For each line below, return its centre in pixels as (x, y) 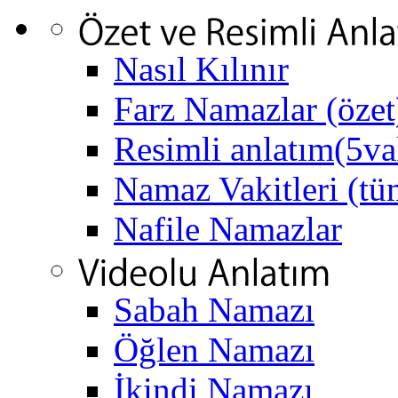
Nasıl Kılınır (201, 68)
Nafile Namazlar (228, 228)
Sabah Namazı (214, 310)
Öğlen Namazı (214, 350)
